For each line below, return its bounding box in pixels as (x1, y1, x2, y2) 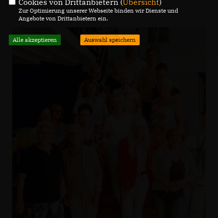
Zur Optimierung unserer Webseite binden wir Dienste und (18, 6, 178, 14)
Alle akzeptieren (12, 36, 57, 43)
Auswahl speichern (84, 36, 136, 43)
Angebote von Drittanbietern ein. (18, 14, 108, 22)
